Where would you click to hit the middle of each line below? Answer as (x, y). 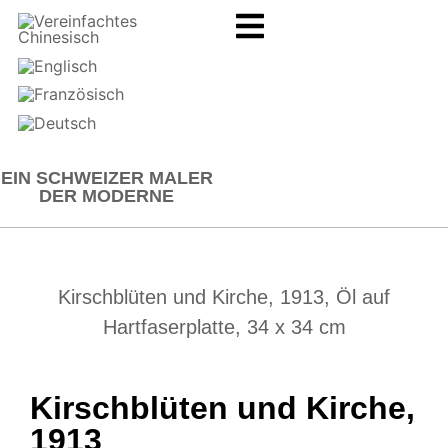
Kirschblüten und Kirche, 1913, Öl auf (224, 297)
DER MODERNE (107, 195)
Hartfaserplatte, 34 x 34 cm (224, 327)
